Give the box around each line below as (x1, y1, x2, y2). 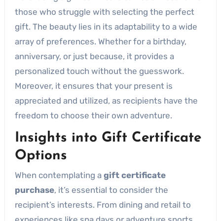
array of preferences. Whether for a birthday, (14, 36, 186, 46)
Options (14, 148, 67, 163)
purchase (14, 185, 54, 195)
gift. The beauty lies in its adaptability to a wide (14, 21, 197, 32)
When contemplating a (14, 170, 104, 180)
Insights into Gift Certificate (14, 131, 201, 145)
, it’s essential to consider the (54, 185, 168, 195)
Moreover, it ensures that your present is (14, 80, 173, 91)
